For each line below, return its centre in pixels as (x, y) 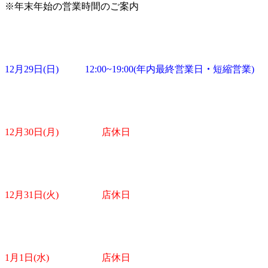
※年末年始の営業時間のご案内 (72, 7)
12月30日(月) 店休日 (68, 132)
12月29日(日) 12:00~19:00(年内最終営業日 (104, 69)
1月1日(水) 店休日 (68, 258)
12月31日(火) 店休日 (68, 195)
